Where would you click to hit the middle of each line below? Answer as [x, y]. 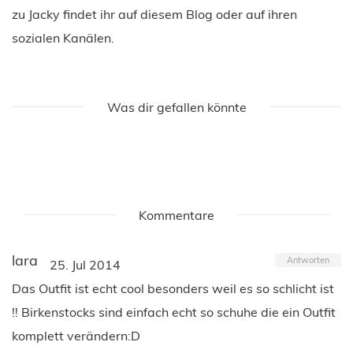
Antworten [308, 260]
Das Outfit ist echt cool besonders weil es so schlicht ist [173, 288]
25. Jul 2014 [85, 264]
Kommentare [176, 215]
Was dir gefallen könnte [176, 107]
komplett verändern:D [76, 335]
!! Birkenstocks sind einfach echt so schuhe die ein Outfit [174, 312]
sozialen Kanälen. [63, 37]
